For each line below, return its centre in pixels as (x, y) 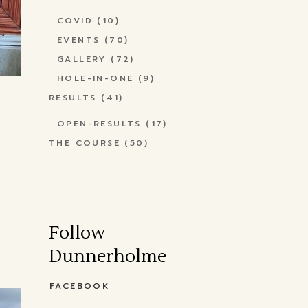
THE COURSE (85, 143)
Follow (77, 233)
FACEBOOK (80, 286)
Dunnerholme (108, 256)
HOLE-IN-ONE (96, 78)
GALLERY (82, 59)
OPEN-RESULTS (99, 124)
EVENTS (79, 40)
